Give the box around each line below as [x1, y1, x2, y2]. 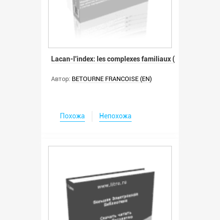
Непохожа [99, 112, 132, 120]
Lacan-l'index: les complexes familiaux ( [51, 55, 175, 63]
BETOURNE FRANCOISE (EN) [72, 75, 152, 83]
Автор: [51, 75, 70, 83]
